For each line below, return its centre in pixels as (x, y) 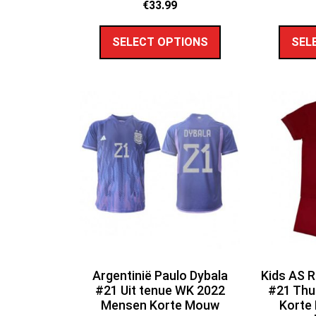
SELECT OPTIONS (160, 42)
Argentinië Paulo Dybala (160, 275)
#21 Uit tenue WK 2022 (160, 290)
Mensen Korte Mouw (160, 305)
